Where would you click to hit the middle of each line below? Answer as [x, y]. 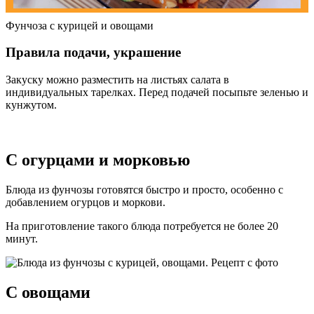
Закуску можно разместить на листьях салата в [117, 80]
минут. [22, 239]
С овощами [48, 292]
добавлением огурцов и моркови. [86, 202]
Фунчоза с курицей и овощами [80, 25]
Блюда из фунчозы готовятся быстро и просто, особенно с [144, 190]
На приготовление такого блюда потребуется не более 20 [142, 226]
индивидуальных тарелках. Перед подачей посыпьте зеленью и [157, 93]
